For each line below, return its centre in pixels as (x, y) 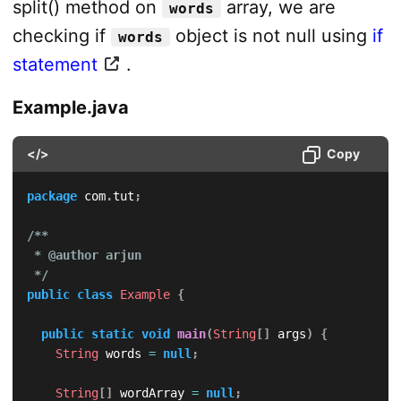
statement (55, 64)
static (112, 333)
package (51, 196)
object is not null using (271, 35)
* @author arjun (84, 255)
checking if (61, 35)
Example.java (70, 107)
